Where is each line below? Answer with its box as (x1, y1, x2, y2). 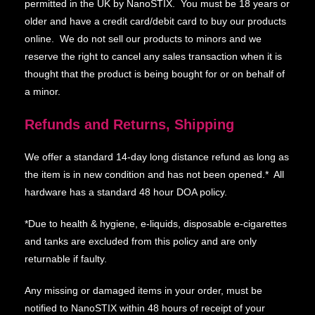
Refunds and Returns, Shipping (25, 117, 234, 132)
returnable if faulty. (25, 253, 107, 264)
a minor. (25, 86, 60, 97)
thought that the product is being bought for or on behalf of (25, 68, 285, 79)
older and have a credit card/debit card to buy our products (25, 15, 286, 27)
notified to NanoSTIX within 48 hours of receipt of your (25, 302, 265, 314)
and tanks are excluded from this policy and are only (25, 236, 257, 247)
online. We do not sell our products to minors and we (25, 33, 262, 44)
